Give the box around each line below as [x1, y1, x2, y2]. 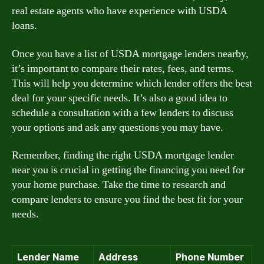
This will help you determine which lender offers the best [12, 76, 252, 90]
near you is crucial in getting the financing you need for [12, 163, 245, 177]
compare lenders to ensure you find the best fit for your [12, 193, 243, 206]
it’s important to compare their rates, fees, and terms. [12, 61, 234, 75]
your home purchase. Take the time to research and [12, 178, 226, 192]
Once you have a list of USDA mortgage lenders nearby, [12, 47, 249, 61]
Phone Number [176, 251, 244, 263]
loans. [12, 19, 37, 32]
